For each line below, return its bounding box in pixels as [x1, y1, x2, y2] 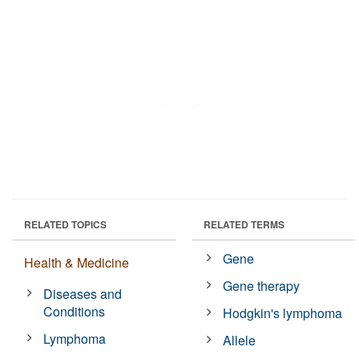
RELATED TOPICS [24, 216, 107, 232]
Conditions [43, 301, 106, 321]
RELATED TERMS [204, 216, 284, 232]
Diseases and [43, 284, 123, 303]
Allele [223, 330, 256, 349]
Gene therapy [223, 276, 301, 295]
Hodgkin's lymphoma [223, 303, 343, 322]
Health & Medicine [24, 252, 129, 272]
